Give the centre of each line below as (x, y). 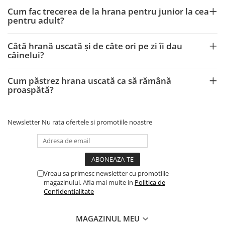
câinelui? (26, 55)
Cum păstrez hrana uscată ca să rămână (89, 81)
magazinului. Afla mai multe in (89, 182)
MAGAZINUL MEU (109, 218)
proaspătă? (31, 90)
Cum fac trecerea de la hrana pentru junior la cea (108, 11)
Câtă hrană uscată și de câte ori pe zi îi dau (95, 46)
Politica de (150, 182)
